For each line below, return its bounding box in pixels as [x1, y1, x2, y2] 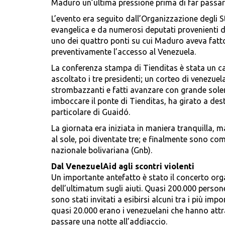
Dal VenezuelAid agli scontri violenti [51, 162, 194, 171]
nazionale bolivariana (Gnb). [51, 146, 152, 155]
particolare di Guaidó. [51, 107, 130, 117]
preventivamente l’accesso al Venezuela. [51, 47, 196, 57]
